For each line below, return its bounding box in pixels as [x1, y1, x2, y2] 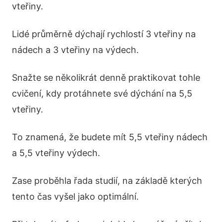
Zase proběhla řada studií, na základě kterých [12, 175, 202, 186]
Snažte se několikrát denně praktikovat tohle [12, 72, 200, 83]
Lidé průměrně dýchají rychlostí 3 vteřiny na [12, 29, 196, 39]
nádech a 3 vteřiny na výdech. [12, 45, 139, 55]
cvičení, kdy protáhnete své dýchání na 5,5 [12, 88, 192, 99]
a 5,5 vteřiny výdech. [12, 148, 100, 158]
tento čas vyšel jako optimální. [12, 191, 139, 202]
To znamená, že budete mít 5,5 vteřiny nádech [12, 132, 208, 142]
